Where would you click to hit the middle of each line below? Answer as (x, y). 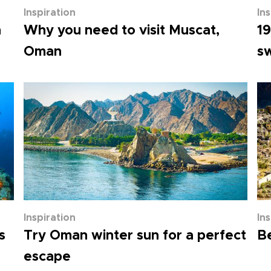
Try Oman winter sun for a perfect (135, 236)
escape (47, 257)
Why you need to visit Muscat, (122, 31)
